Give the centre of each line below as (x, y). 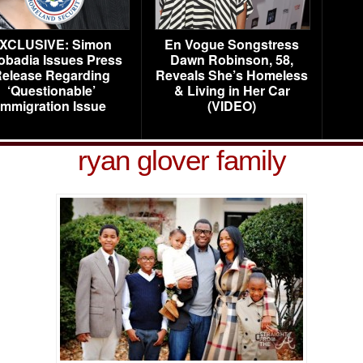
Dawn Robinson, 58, (232, 60)
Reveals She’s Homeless (232, 75)
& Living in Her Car (232, 90)
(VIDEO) (232, 106)
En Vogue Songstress (232, 44)
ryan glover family (181, 160)
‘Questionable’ (51, 90)
